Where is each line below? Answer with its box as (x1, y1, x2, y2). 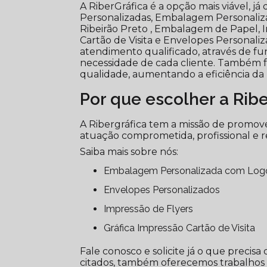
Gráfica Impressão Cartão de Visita (111, 222, 256, 234)
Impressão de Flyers (106, 203, 194, 215)
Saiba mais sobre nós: (80, 146, 179, 158)
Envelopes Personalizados (110, 184, 221, 196)
